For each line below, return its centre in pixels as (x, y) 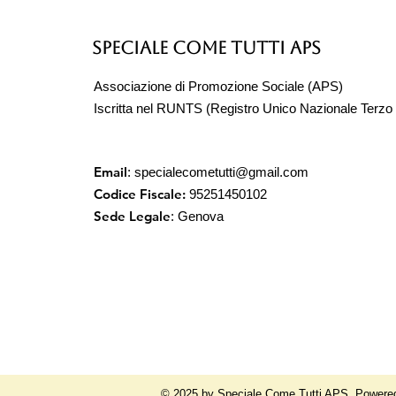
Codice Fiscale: (140, 194)
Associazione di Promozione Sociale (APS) (218, 86)
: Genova (197, 216)
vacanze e (227, 111)
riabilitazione (245, 130)
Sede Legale (132, 216)
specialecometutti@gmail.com (221, 171)
